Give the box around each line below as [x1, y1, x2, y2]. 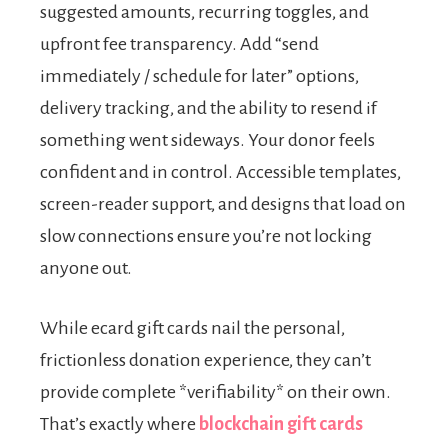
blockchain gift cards [199, 414, 363, 435]
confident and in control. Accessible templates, [40, 162, 401, 183]
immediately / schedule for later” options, [40, 66, 359, 87]
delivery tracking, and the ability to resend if [40, 98, 377, 119]
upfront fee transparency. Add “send [40, 34, 319, 55]
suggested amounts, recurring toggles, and [40, 2, 369, 23]
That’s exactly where [40, 414, 199, 435]
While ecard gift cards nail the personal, [40, 318, 345, 339]
